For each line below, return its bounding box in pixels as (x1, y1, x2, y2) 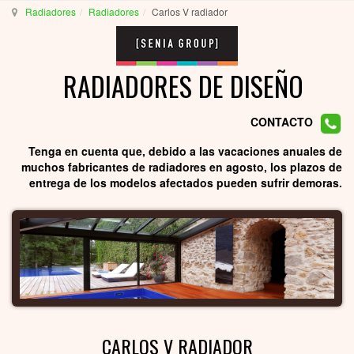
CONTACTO (250, 114, 313, 130)
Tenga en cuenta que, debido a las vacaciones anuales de (28, 143, 342, 160)
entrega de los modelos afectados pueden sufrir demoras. (29, 175, 342, 191)
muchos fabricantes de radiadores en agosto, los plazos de (21, 159, 342, 175)
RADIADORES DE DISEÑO (62, 66, 303, 106)
